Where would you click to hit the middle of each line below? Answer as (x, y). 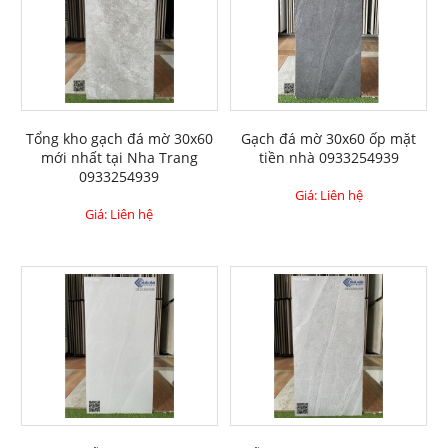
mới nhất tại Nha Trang (119, 158)
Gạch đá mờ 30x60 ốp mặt (329, 139)
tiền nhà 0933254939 (328, 158)
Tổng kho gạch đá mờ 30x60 (119, 139)
